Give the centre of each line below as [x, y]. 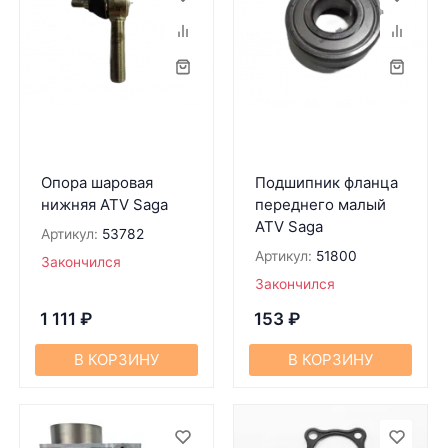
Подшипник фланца [326, 182]
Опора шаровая [96, 182]
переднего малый [320, 204]
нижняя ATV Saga [104, 204]
